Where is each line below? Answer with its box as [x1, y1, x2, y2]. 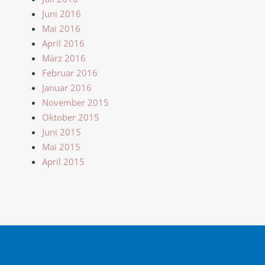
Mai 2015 [42, 140, 80, 153]
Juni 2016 [42, 7, 81, 20]
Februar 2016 [42, 66, 98, 79]
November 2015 [42, 96, 109, 108]
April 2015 [42, 155, 85, 167]
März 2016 [42, 51, 86, 64]
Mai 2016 [42, 22, 80, 34]
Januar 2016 [42, 81, 92, 93]
